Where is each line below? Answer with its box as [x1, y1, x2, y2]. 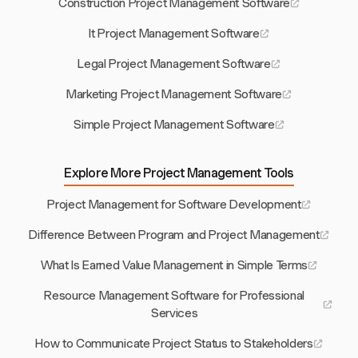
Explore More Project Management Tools [64, 165, 294, 181]
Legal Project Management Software [78, 57, 271, 72]
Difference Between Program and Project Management [29, 228, 320, 243]
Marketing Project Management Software [66, 87, 283, 102]
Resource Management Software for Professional [44, 288, 305, 304]
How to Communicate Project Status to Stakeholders [35, 336, 313, 352]
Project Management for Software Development [47, 197, 301, 213]
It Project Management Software [89, 26, 260, 42]
